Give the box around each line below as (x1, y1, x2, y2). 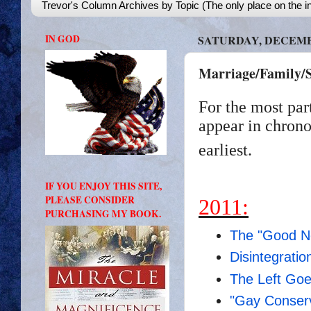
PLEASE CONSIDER (45, 193, 135, 208)
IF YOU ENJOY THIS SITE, (45, 179, 162, 194)
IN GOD (45, 31, 80, 46)
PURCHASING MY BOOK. (45, 207, 161, 221)
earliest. (199, 140, 256, 159)
